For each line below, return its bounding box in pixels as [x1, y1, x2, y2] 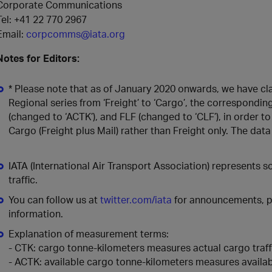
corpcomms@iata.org [26, 27, 125, 40]
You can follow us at [8, 193, 100, 206]
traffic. [8, 173, 38, 186]
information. [8, 207, 63, 220]
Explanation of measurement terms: [8, 227, 169, 240]
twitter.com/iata [100, 193, 172, 206]
